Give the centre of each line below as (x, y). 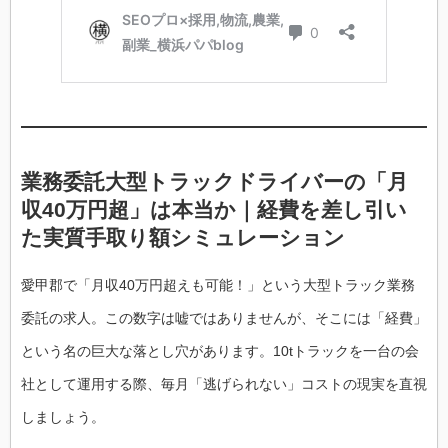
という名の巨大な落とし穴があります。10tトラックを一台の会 (220, 351)
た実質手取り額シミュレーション (183, 237)
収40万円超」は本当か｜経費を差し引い (214, 209)
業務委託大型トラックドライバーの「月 (214, 181)
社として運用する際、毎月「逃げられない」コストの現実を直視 (224, 384)
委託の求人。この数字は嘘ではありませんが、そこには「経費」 (224, 318)
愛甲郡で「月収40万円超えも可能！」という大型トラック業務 (218, 285)
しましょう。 (63, 417)
